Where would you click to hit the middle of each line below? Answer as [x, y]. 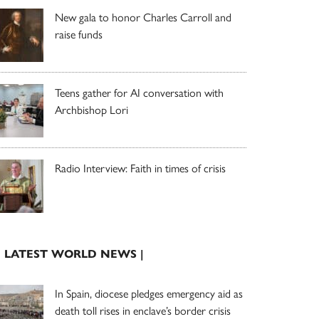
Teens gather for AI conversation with [139, 93]
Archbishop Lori [91, 110]
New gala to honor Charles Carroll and [143, 17]
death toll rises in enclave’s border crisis [143, 310]
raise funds [79, 34]
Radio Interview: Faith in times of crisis [140, 168]
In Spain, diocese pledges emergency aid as [149, 293]
